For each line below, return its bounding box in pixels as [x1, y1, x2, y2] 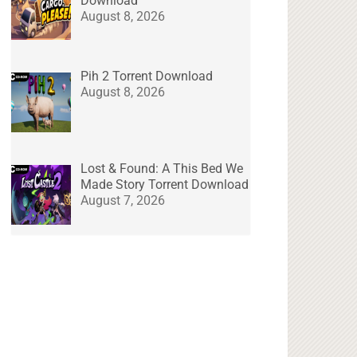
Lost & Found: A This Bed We [80, 161, 244, 177]
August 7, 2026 [80, 193, 166, 209]
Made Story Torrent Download [80, 177, 249, 193]
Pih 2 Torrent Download [80, 69, 214, 84]
